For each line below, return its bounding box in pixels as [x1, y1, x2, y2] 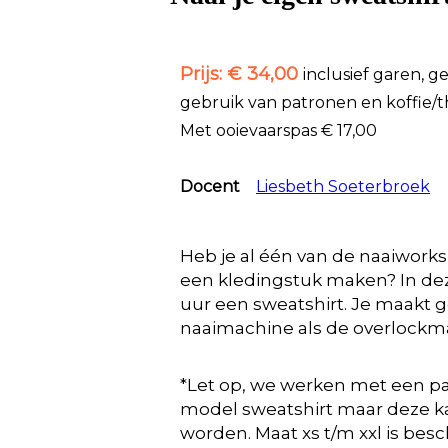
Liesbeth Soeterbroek [256, 177, 430, 196]
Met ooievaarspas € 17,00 [180, 121, 377, 140]
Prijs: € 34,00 [180, 63, 303, 85]
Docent [180, 177, 252, 196]
